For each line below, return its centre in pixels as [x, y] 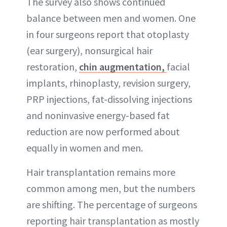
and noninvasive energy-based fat [98, 115]
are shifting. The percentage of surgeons [112, 204]
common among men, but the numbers [111, 188]
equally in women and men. [85, 148]
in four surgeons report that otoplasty [108, 34]
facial [178, 67]
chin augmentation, [123, 67]
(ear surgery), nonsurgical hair [89, 50]
